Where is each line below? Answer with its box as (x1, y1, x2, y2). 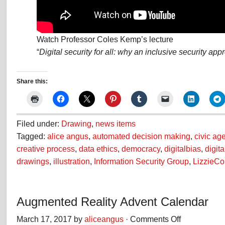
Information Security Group (94, 157, 189, 166)
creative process (17, 144, 75, 153)
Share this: (17, 78, 48, 85)
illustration (53, 157, 90, 166)
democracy (122, 144, 160, 153)
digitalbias (164, 144, 201, 153)
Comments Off (130, 214, 181, 223)
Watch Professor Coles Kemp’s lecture (37, 35, 173, 44)
